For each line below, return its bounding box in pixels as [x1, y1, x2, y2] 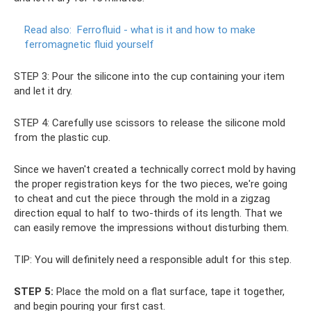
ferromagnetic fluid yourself [24, 38, 154, 51]
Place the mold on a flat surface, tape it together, [53, 285, 285, 299]
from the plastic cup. [14, 131, 110, 144]
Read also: [24, 24, 72, 37]
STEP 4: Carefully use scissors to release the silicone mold [14, 117, 285, 130]
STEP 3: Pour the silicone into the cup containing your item [14, 70, 285, 83]
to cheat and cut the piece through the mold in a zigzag [14, 192, 270, 205]
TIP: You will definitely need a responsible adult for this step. [14, 253, 292, 267]
